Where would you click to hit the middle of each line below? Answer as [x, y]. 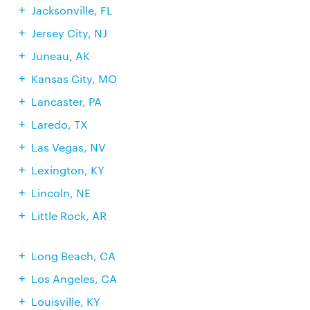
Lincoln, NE [61, 193]
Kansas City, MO [74, 79]
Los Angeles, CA [74, 279]
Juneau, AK [60, 56]
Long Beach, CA [73, 256]
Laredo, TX [59, 124]
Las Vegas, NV [68, 147]
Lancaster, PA [66, 101]
